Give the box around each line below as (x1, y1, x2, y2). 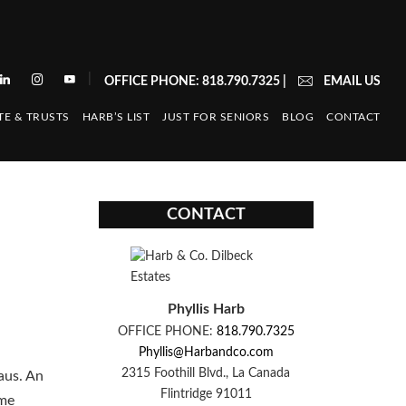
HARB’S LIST (82, 112, 150, 122)
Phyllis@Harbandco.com (138, 345, 274, 359)
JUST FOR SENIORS (162, 112, 270, 122)
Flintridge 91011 (159, 387, 252, 401)
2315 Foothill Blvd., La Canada (121, 366, 291, 380)
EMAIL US (323, 75, 381, 88)
